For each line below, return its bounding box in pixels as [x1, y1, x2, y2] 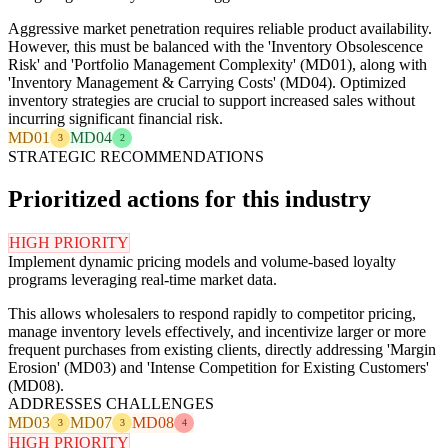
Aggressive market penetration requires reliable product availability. [8, 19, 432, 37]
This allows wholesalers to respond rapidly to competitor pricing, [8, 304, 416, 322]
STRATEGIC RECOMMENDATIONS [8, 147, 264, 165]
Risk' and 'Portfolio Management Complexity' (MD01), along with [8, 55, 427, 73]
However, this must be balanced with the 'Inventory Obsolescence [8, 37, 423, 55]
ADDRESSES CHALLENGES [8, 394, 214, 412]
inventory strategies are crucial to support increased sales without [8, 91, 415, 109]
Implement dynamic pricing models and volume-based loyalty [8, 252, 396, 270]
